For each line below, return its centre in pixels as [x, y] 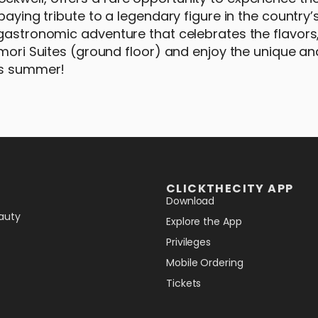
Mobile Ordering [205, 262]
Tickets [184, 283]
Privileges [188, 242]
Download [191, 201]
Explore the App [204, 221]
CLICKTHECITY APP [230, 188]
